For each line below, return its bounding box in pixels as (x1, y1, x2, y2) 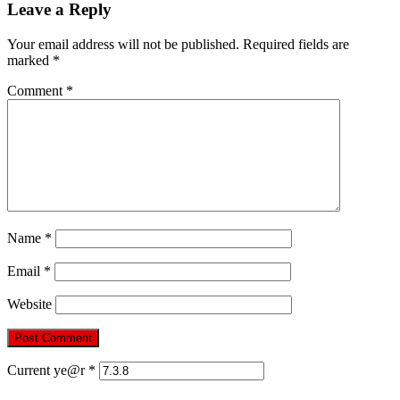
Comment (7, 83, 66, 99)
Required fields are (243, 37, 349, 53)
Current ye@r (7, 362, 88, 379)
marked (7, 53, 53, 69)
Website (7, 296, 52, 312)
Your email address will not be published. (7, 37, 239, 53)
